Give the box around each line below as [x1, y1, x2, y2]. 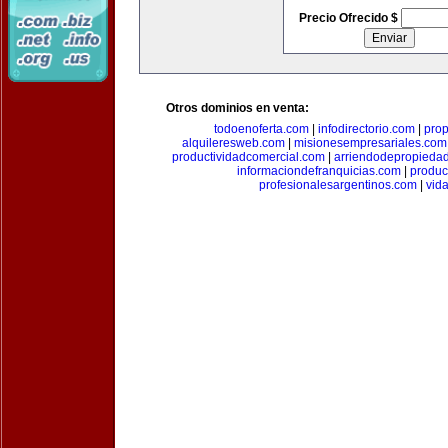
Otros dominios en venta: [166, 101, 309, 115]
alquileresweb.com [182, 136, 285, 150]
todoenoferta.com [214, 122, 309, 136]
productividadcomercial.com [172, 150, 325, 164]
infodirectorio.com [318, 122, 415, 136]
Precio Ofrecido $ [298, 11, 401, 25]
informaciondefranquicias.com [237, 164, 401, 178]
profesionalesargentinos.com [258, 178, 417, 192]
